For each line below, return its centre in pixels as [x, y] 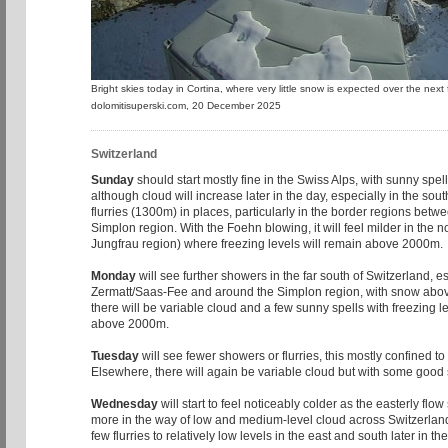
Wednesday [124, 403]
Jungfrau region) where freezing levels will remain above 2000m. [267, 243]
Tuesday [115, 355]
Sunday [112, 179]
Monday [113, 275]
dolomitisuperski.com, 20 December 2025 [186, 106]
